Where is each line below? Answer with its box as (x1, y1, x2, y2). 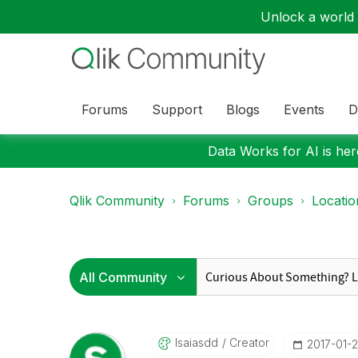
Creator (225, 336, 269, 349)
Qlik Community (70, 193, 165, 209)
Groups (248, 193, 293, 209)
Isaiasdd (174, 336, 218, 349)
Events (284, 101, 324, 117)
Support (152, 101, 202, 117)
